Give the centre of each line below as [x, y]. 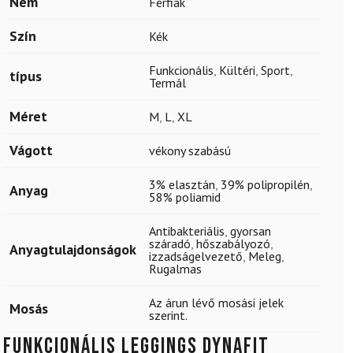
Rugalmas [175, 268]
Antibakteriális [187, 230]
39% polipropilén [265, 184]
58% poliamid [185, 197]
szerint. [168, 315]
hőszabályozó [233, 243]
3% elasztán [182, 184]
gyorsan [251, 230]
